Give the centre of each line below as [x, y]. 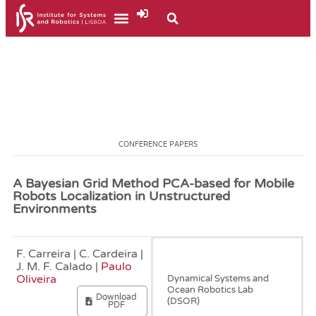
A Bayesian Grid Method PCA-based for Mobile [153, 184]
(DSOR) [184, 302]
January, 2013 [197, 259]
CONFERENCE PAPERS [158, 145]
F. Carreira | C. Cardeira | [80, 254]
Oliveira [36, 280]
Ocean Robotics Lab [211, 290]
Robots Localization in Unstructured [121, 196]
